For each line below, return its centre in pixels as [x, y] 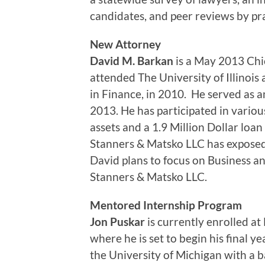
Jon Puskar [117, 221]
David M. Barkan [132, 60]
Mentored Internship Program [166, 205]
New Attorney [125, 44]
